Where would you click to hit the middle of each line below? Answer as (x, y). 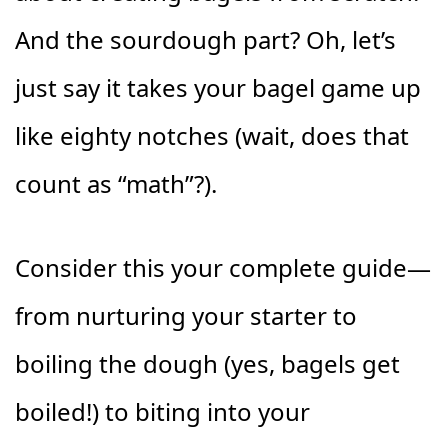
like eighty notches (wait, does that (212, 135)
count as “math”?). (116, 183)
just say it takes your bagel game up (218, 87)
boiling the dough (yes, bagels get (207, 363)
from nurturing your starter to (186, 315)
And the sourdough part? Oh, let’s (205, 39)
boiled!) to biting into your (162, 411)
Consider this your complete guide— (223, 267)
